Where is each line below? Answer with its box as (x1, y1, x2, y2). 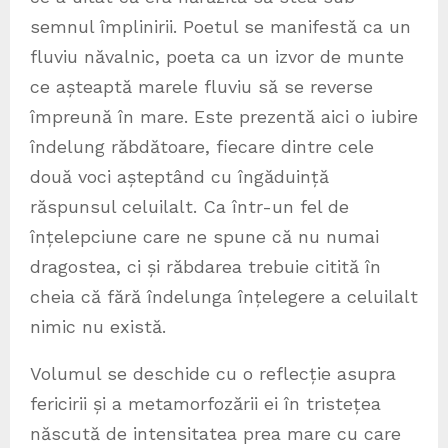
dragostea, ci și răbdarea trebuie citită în (30, 255, 381, 277)
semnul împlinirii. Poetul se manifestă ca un (30, 15, 411, 37)
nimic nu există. (30, 315, 166, 337)
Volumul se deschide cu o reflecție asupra (30, 362, 396, 384)
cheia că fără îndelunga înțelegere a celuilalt (30, 285, 418, 307)
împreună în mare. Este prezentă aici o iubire (30, 105, 418, 127)
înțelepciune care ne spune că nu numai (30, 225, 379, 247)
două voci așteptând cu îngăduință (30, 165, 329, 187)
